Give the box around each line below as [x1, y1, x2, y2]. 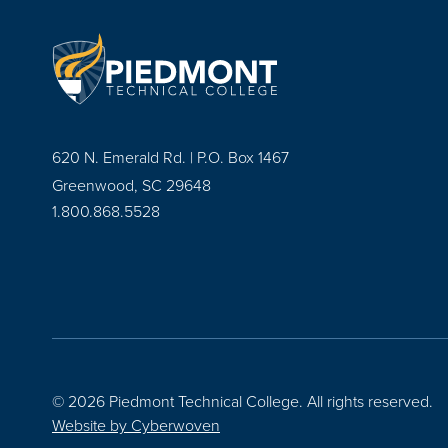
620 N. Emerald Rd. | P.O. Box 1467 [52, 145, 289, 168]
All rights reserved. [307, 389, 433, 412]
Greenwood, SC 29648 [52, 173, 211, 196]
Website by [52, 413, 131, 436]
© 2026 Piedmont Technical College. [52, 389, 307, 412]
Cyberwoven [131, 413, 220, 436]
